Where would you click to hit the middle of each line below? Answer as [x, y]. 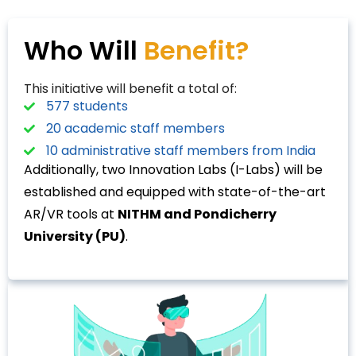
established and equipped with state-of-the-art [175, 192]
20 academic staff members [135, 128]
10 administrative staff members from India [180, 150]
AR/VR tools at [71, 214]
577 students [87, 106]
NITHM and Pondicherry [197, 214]
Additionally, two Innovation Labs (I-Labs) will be [173, 169]
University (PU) [75, 236]
